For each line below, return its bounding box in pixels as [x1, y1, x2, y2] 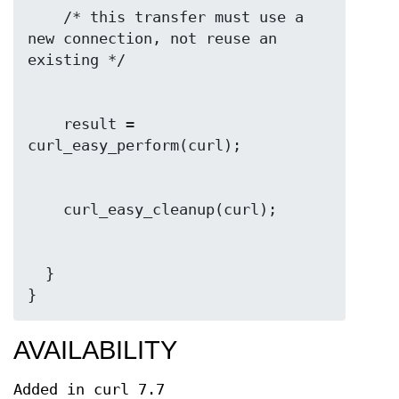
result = [28, 116, 63, 133]
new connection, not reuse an [28, 30, 277, 47]
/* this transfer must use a [28, 9, 63, 26]
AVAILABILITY [13, 336, 177, 364]
